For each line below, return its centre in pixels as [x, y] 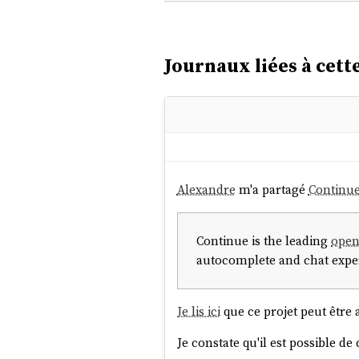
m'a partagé [272, 190]
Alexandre [206, 190]
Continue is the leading [264, 240]
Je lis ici [198, 311]
